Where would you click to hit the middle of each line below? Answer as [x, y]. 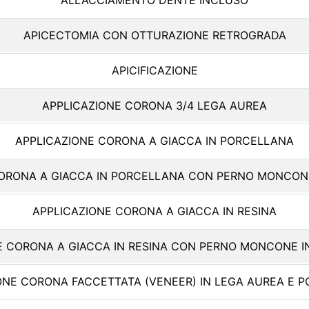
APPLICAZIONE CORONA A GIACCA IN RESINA [154, 211]
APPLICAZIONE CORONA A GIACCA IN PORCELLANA [154, 141]
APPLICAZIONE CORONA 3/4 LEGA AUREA [154, 106]
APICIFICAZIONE [154, 70]
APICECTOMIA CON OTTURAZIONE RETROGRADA [154, 35]
